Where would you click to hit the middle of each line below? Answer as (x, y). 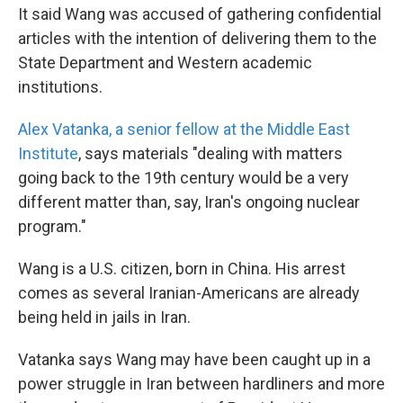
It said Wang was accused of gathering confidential (200, 13)
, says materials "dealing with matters (210, 153)
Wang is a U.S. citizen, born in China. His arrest (182, 268)
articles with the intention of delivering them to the (197, 38)
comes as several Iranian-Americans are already (189, 292)
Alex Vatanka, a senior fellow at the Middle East (184, 129)
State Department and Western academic (165, 62)
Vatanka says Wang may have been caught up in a (194, 359)
